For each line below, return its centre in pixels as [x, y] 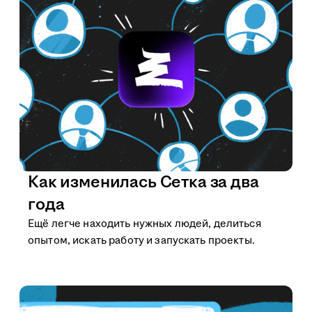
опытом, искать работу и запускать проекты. [141, 241]
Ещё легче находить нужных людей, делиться [145, 224]
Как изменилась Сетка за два [143, 182]
